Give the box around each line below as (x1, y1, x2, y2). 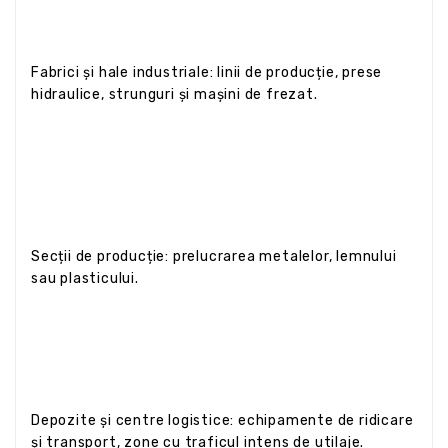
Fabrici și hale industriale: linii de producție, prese (31, 63, 383, 81)
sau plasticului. (31, 269, 139, 287)
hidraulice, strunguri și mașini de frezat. (31, 85, 318, 103)
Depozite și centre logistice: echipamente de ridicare (31, 411, 414, 429)
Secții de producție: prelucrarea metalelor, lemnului (31, 247, 397, 265)
